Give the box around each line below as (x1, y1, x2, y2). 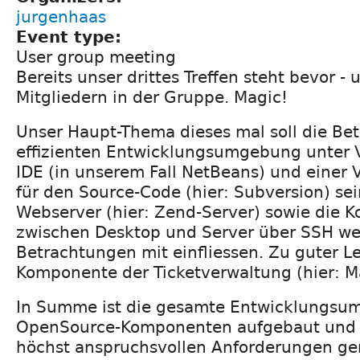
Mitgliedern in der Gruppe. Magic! (16, 87, 288, 107)
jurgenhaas (16, 6, 106, 27)
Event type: (16, 27, 127, 47)
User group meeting (16, 47, 176, 67)
